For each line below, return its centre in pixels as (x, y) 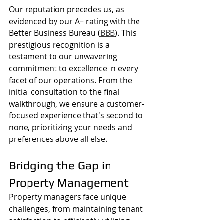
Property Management (69, 182)
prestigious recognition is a (60, 44)
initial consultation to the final (65, 92)
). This (127, 33)
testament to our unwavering (64, 56)
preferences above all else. (58, 139)
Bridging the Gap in (62, 165)
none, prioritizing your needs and (71, 127)
